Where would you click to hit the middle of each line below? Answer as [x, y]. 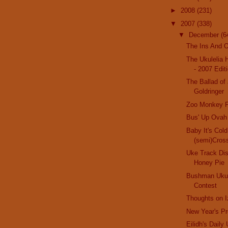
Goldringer [209, 92]
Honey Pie [209, 163]
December [205, 35]
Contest [206, 185]
